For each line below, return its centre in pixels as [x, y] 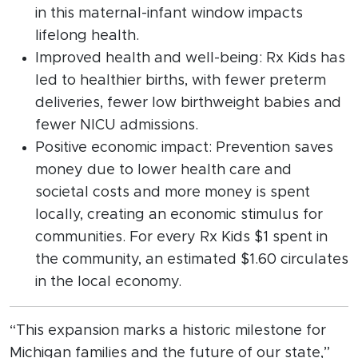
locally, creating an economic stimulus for [179, 215]
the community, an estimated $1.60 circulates [192, 260]
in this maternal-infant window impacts [169, 14]
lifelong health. [89, 36]
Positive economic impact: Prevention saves [184, 148]
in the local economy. [110, 282]
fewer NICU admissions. [121, 126]
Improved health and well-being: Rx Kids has [190, 59]
